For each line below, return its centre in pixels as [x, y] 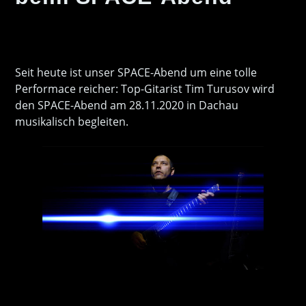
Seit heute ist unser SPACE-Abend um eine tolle [136, 72]
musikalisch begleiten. [72, 121]
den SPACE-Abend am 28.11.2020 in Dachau [127, 105]
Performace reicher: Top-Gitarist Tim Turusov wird [145, 88]
